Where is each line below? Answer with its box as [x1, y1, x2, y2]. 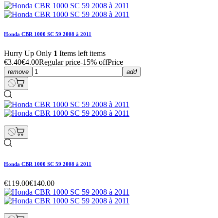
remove [8, 68, 29, 75]
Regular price [39, 57, 80, 66]
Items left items [57, 49, 106, 57]
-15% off [80, 57, 108, 66]
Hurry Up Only [4, 49, 54, 57]
